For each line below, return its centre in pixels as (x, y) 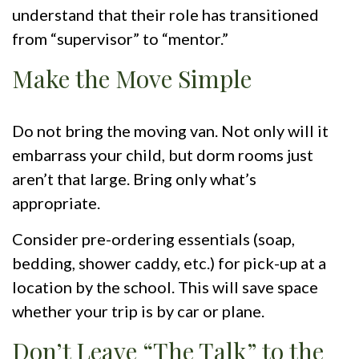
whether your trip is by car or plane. (138, 311)
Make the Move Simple (132, 79)
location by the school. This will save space (165, 287)
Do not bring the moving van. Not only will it (170, 131)
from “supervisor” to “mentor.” (120, 39)
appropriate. (56, 203)
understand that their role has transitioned (165, 15)
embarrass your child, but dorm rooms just (163, 155)
